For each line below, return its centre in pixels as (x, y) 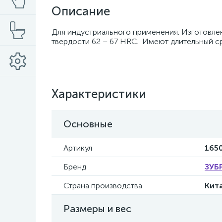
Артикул (78, 148)
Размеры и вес (97, 209)
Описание (81, 11)
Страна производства (103, 186)
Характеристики (99, 94)
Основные (88, 124)
